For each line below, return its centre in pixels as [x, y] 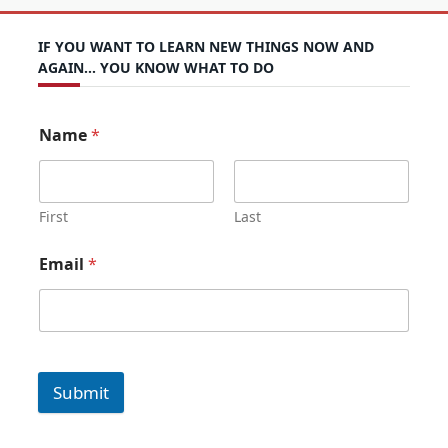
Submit [81, 393]
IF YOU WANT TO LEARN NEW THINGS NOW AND [206, 47]
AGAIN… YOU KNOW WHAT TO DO [156, 68]
